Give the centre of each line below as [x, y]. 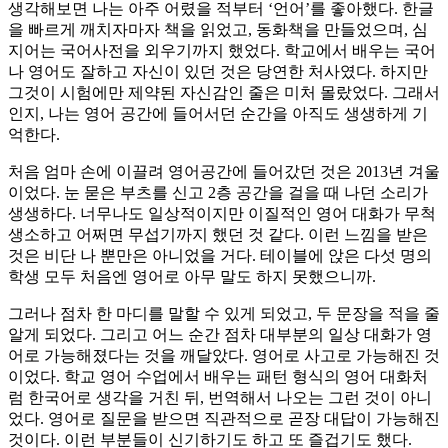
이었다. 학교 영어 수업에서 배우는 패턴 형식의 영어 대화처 [218, 376]
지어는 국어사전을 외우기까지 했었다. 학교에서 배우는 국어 [222, 50]
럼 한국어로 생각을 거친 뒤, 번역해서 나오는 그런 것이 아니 [220, 397]
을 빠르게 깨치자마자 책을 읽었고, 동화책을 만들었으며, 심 [218, 29]
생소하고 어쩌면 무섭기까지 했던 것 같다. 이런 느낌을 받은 [218, 234]
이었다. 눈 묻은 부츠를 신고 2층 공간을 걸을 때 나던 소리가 [218, 192]
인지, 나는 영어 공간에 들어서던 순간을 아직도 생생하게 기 [218, 113]
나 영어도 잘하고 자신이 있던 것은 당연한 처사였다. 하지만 [218, 71]
